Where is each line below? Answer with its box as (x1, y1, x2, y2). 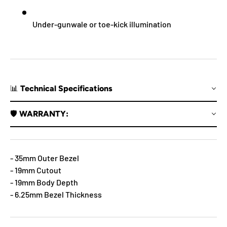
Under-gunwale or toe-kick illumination (32, 19, 171, 29)
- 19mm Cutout (10, 165, 61, 175)
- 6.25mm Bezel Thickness (10, 189, 102, 199)
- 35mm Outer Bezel (10, 153, 79, 163)
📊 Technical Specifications (10, 83, 112, 93)
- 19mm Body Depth (10, 177, 78, 187)
